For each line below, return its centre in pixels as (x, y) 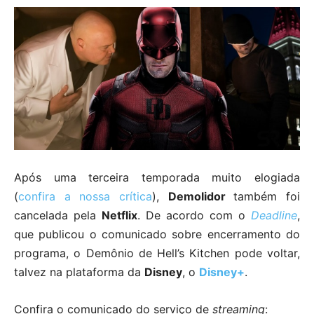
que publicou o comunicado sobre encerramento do (157, 234)
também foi (267, 196)
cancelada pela (58, 215)
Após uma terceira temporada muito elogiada (157, 177)
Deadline (274, 215)
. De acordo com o (194, 215)
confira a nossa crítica (85, 196)
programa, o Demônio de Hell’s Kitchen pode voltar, (157, 253)
